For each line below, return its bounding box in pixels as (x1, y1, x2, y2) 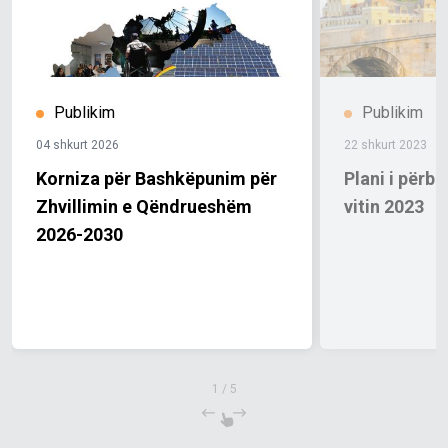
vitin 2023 (344, 196, 424, 218)
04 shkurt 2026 (36, 138, 119, 153)
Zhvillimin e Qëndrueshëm (36, 196, 252, 218)
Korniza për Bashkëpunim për (36, 168, 277, 190)
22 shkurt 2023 (344, 138, 427, 153)
